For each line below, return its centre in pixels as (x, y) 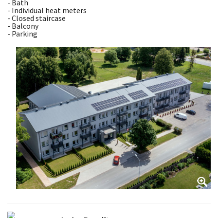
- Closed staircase (36, 18)
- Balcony (23, 26)
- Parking (22, 34)
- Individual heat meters (47, 10)
